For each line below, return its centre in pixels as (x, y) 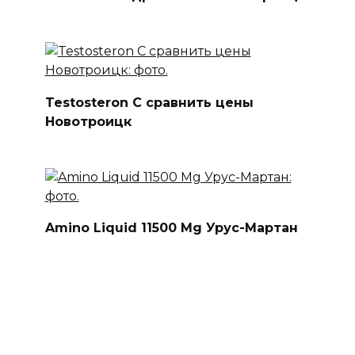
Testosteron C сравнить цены (149, 102)
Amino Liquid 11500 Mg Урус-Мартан (171, 227)
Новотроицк (88, 121)
